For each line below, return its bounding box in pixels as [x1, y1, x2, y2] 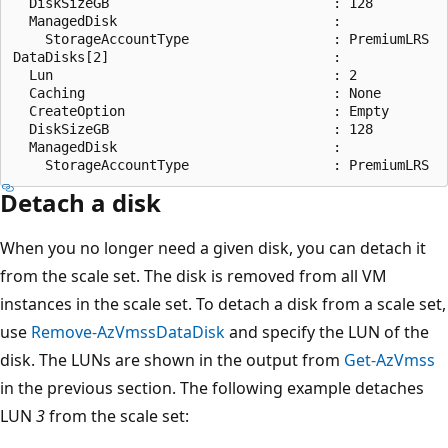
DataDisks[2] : [13, 48, 341, 65]
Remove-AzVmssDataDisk [31, 320, 225, 343]
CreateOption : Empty [13, 102, 389, 119]
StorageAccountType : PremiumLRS [13, 30, 429, 47]
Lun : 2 [13, 66, 357, 83]
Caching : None [13, 84, 381, 101]
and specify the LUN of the [225, 320, 429, 343]
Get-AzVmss [344, 348, 435, 371]
